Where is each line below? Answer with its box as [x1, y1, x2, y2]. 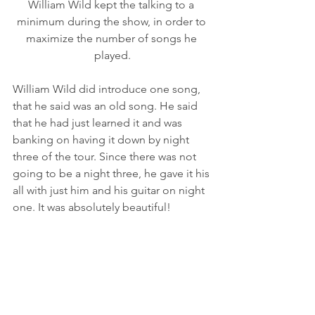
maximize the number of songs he [25, 32, 200, 46]
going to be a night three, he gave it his [13, 167, 212, 181]
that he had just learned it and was [13, 116, 185, 130]
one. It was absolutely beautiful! [13, 200, 174, 214]
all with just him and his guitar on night [13, 184, 207, 198]
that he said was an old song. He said [13, 99, 200, 113]
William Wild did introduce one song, [13, 82, 203, 96]
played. [94, 49, 131, 63]
